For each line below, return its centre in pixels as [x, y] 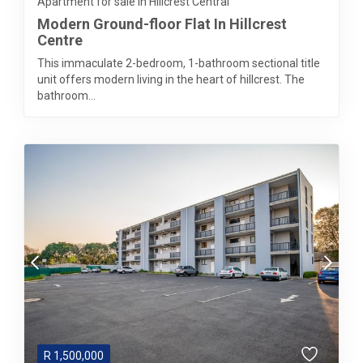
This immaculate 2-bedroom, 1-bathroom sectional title [179, 63]
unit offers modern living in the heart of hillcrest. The [171, 79]
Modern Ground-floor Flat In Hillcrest [162, 24]
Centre [60, 40]
